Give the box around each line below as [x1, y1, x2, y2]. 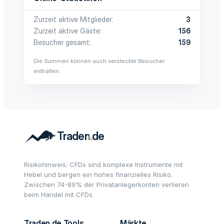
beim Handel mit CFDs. [24, 190, 94, 198]
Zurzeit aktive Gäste [33, 26, 100, 35]
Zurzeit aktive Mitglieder [33, 15, 111, 23]
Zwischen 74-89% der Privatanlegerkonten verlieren [24, 180, 189, 188]
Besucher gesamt [33, 38, 89, 46]
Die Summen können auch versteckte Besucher [33, 57, 164, 64]
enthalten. [33, 67, 60, 74]
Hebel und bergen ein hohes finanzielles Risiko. [24, 170, 172, 178]
